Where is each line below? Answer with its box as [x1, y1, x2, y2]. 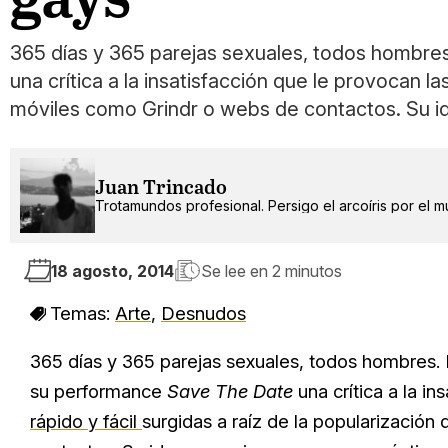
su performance [30, 380, 167, 402]
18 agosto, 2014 [51, 260, 174, 281]
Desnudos [161, 302, 246, 324]
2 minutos [272, 260, 342, 281]
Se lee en [201, 260, 272, 281]
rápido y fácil [30, 410, 142, 432]
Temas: [50, 302, 115, 324]
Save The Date [167, 380, 293, 402]
